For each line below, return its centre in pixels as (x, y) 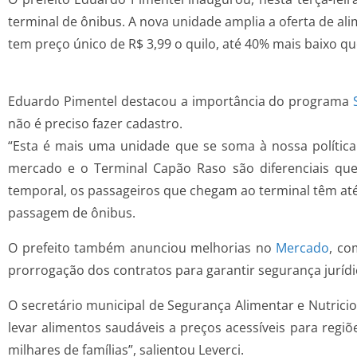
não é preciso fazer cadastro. (95, 124)
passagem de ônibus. (72, 213)
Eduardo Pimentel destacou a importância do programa (181, 102)
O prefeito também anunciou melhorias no (142, 248)
